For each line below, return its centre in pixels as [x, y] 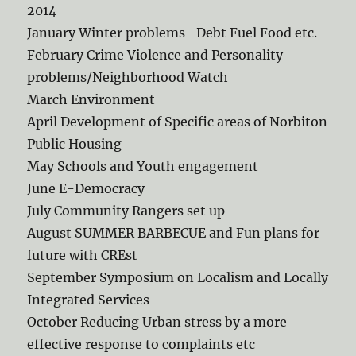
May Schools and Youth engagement [143, 166]
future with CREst [83, 255]
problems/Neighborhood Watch [128, 77]
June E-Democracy [86, 188]
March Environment [91, 99]
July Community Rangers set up [126, 211]
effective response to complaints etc [141, 344]
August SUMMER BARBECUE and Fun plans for [174, 233]
